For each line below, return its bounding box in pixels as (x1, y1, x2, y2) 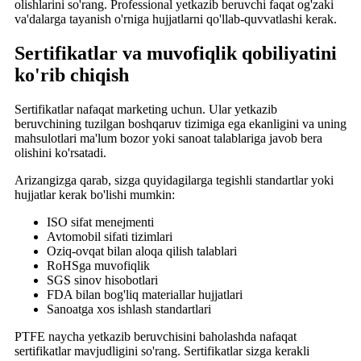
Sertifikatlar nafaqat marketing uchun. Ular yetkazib (15, 102, 277, 116)
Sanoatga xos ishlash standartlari (47, 301, 211, 316)
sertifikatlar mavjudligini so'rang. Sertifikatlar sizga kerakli (15, 343, 309, 358)
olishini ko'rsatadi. (15, 145, 106, 160)
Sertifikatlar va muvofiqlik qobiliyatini (15, 42, 337, 64)
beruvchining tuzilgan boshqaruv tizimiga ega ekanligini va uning (15, 116, 346, 131)
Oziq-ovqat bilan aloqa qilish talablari (47, 243, 237, 258)
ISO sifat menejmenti (47, 214, 154, 229)
